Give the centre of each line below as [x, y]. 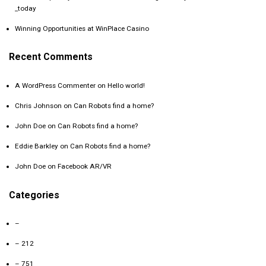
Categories [34, 195]
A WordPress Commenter [55, 85]
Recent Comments [51, 57]
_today [26, 8]
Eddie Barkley [37, 146]
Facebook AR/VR [85, 166]
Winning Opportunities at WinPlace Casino [82, 28]
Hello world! [126, 85]
